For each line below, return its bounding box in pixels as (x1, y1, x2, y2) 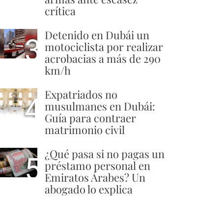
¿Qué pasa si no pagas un (45, 146, 165, 162)
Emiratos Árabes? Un (45, 170, 145, 185)
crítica (45, 3, 76, 19)
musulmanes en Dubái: (45, 99, 155, 114)
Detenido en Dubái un (45, 27, 149, 43)
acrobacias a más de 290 (45, 51, 161, 66)
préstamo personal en (45, 158, 150, 173)
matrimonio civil (45, 122, 125, 137)
